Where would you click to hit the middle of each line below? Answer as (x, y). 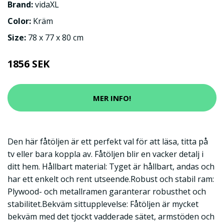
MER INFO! (112, 98)
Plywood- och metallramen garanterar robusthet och (107, 191)
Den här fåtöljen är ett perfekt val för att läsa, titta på (108, 141)
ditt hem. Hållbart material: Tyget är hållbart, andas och (111, 166)
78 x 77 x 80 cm (56, 37)
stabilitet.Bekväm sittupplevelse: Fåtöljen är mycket (103, 204)
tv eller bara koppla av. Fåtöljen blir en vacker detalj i (105, 154)
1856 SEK (28, 64)
